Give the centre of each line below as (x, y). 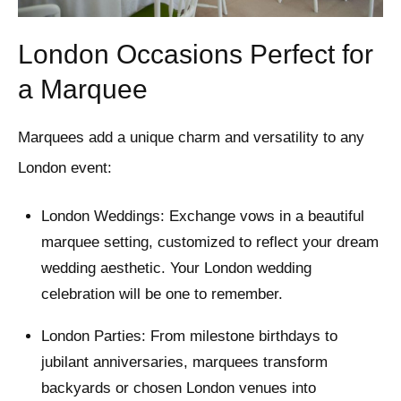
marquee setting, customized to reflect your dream (209, 243)
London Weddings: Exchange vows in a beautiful (202, 217)
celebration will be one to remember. (162, 294)
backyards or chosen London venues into (178, 388)
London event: (65, 168)
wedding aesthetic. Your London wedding (176, 269)
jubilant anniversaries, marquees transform (184, 363)
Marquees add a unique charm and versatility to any (191, 138)
